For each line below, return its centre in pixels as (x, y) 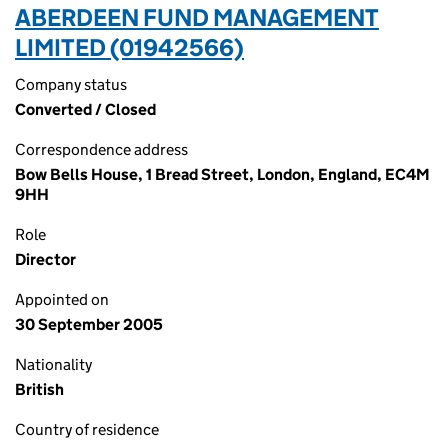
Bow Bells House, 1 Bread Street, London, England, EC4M (222, 174)
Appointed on (62, 299)
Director (45, 259)
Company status (71, 84)
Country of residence (87, 429)
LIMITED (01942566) (129, 47)
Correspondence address (101, 149)
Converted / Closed (85, 109)
